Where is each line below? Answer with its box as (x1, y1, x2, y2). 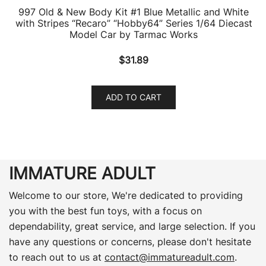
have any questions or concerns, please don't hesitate (9, 235, 251, 248)
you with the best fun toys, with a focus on (9, 204, 202, 217)
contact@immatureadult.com (104, 251, 235, 263)
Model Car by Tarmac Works (69, 28, 198, 40)
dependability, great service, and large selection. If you (9, 220, 255, 232)
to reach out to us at (9, 251, 104, 263)
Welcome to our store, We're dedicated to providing (9, 189, 243, 201)
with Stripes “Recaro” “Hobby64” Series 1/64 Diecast (15, 17, 252, 29)
